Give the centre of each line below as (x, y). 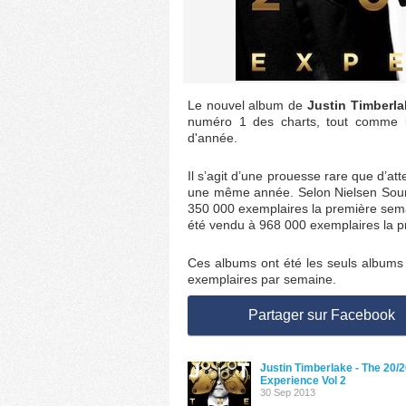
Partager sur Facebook (321, 315)
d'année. (213, 138)
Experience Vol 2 (303, 381)
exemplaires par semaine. (262, 279)
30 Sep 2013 (288, 392)
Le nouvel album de (247, 105)
